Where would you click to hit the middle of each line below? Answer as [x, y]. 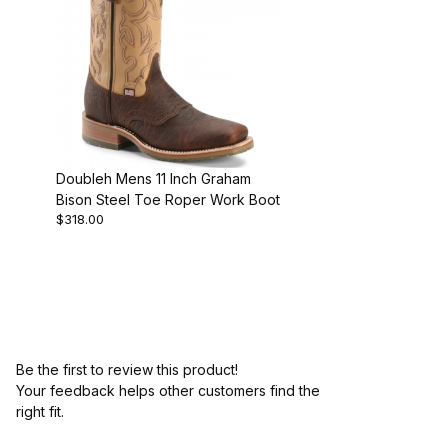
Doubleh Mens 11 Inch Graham [153, 178]
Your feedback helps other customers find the [168, 390]
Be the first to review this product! [127, 369]
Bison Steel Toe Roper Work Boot [168, 199]
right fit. [40, 411]
